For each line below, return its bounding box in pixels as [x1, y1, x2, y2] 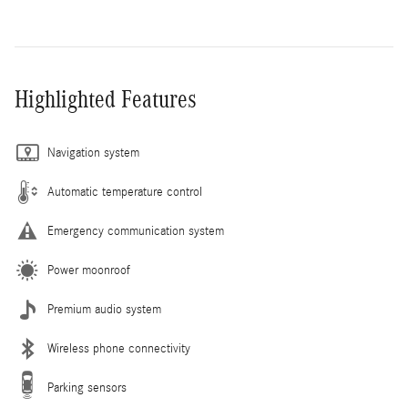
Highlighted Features [15, 85, 197, 113]
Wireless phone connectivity [47, 341, 190, 356]
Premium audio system [47, 301, 161, 317]
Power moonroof [47, 262, 130, 278]
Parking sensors [47, 380, 127, 395]
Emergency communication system [47, 223, 224, 239]
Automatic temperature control [47, 184, 202, 199]
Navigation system [47, 145, 139, 160]
